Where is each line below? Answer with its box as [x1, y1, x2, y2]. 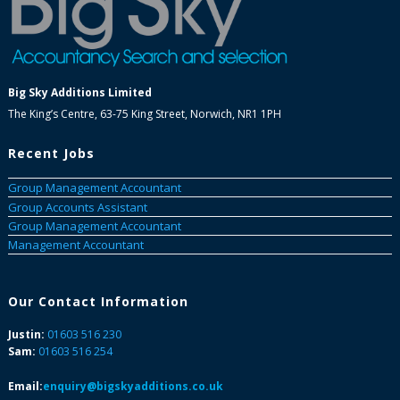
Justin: [7, 327, 45, 342]
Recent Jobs [7, 145, 95, 162]
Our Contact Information [7, 293, 188, 310]
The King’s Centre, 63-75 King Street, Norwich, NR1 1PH [7, 106, 281, 122]
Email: [7, 379, 43, 394]
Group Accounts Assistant [7, 198, 147, 215]
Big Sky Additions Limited [7, 85, 152, 101]
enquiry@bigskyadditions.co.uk [42, 379, 223, 394]
